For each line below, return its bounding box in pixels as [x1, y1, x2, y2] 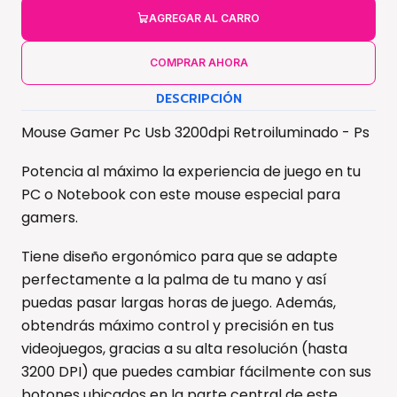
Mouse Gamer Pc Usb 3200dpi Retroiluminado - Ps [21, 121, 370, 143]
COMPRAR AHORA [149, 55, 248, 69]
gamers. [21, 206, 78, 228]
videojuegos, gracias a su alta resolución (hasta [21, 338, 347, 359]
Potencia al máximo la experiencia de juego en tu [21, 160, 361, 182]
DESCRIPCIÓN [155, 89, 242, 108]
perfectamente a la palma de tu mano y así [21, 269, 327, 290]
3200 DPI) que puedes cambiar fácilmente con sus [21, 361, 371, 382]
